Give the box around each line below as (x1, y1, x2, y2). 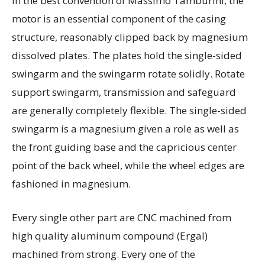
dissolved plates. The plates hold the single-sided (12, 49, 242, 63)
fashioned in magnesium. (12, 177, 131, 191)
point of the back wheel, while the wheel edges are (12, 159, 244, 173)
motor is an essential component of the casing (12, 12, 226, 26)
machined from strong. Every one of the (12, 247, 195, 261)
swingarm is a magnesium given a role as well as (12, 122, 239, 136)
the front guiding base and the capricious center (12, 140, 237, 154)
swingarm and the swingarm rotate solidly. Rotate (12, 67, 245, 81)
